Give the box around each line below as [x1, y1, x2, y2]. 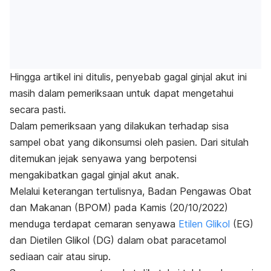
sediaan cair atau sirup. [10, 250, 111, 263]
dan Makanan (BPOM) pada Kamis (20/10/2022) [10, 201, 228, 214]
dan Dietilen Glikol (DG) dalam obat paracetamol [10, 234, 226, 247]
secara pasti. [10, 103, 66, 116]
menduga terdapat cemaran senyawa [10, 218, 178, 230]
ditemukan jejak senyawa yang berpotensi [10, 152, 197, 165]
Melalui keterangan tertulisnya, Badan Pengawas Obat [10, 185, 252, 198]
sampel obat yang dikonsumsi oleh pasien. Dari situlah [10, 136, 249, 149]
